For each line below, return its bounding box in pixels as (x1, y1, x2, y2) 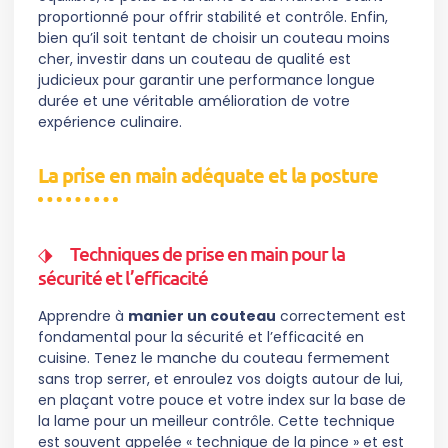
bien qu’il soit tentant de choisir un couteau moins (38, 27, 390, 48)
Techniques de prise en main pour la (70, 240, 345, 266)
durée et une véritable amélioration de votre (38, 90, 350, 111)
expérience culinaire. (38, 111, 182, 132)
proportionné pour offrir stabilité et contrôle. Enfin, (38, 6, 388, 27)
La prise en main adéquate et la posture (38, 161, 378, 188)
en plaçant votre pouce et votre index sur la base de (38, 389, 406, 410)
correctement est (276, 305, 406, 326)
